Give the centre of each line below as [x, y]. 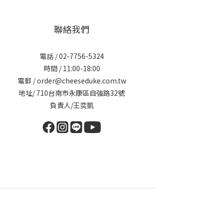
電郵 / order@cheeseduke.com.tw [72, 81]
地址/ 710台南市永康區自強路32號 [72, 93]
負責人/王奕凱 [72, 105]
